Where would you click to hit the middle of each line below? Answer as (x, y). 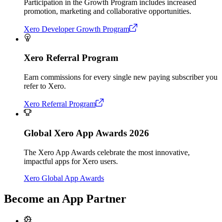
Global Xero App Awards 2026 (86, 133)
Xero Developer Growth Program (77, 29)
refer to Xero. (45, 86)
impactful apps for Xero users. (71, 161)
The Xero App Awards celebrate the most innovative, (107, 152)
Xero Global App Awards (64, 178)
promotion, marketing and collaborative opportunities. (108, 11)
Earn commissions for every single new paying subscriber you (121, 77)
